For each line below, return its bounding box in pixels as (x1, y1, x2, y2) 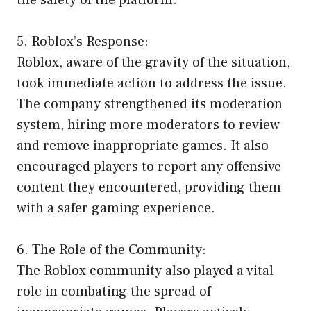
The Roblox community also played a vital (17, 262, 274, 280)
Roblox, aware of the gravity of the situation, (17, 53, 290, 72)
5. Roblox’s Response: (17, 33, 149, 51)
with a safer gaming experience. (17, 199, 215, 218)
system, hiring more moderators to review (17, 116, 280, 135)
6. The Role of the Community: (17, 241, 206, 260)
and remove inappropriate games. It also (17, 137, 269, 155)
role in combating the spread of (17, 283, 211, 301)
